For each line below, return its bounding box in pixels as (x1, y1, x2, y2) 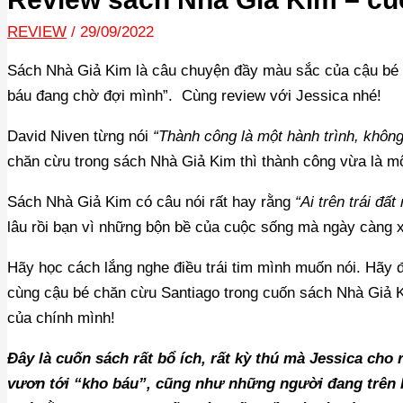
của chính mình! (7, 309, 115, 327)
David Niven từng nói (7, 127, 153, 145)
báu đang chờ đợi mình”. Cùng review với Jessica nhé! (7, 86, 381, 104)
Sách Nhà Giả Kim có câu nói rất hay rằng (7, 193, 295, 210)
